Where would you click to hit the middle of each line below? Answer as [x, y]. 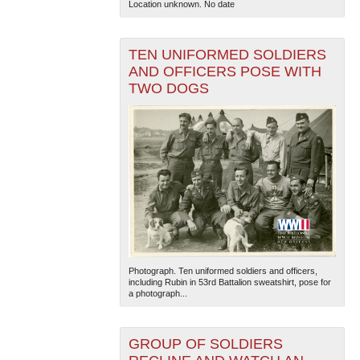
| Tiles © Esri [314, 139]
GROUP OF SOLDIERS [205, 344]
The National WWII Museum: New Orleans [206, 139]
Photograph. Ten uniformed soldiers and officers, [223, 270]
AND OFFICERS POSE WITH [225, 71]
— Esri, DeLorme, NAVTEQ [177, 151]
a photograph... [157, 293]
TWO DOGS [168, 88]
